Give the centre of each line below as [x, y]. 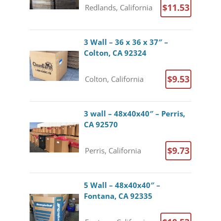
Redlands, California [118, 7]
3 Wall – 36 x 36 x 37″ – [126, 42]
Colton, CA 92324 [115, 53]
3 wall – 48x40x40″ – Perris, [134, 113]
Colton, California [114, 79]
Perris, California [113, 150]
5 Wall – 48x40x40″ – [122, 185]
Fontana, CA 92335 [118, 196]
